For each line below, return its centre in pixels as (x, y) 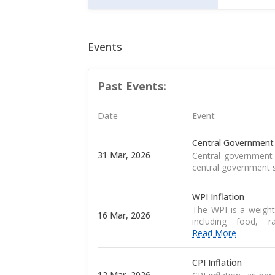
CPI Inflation (217, 263)
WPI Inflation (218, 197)
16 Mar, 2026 (124, 215)
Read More (214, 233)
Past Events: (132, 86)
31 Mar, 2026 (124, 155)
